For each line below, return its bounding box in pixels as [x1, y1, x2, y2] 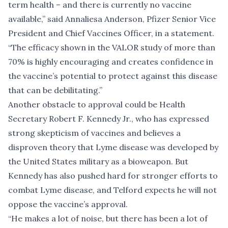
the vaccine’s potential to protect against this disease [8, 71, 217, 81]
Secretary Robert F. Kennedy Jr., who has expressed [8, 113, 209, 124]
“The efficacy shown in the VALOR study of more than [8, 42, 215, 53]
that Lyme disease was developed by [75, 142, 218, 153]
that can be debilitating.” [8, 85, 102, 96]
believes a [144, 128, 181, 138]
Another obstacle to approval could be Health [8, 99, 185, 110]
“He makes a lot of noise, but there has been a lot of [8, 213, 208, 224]
